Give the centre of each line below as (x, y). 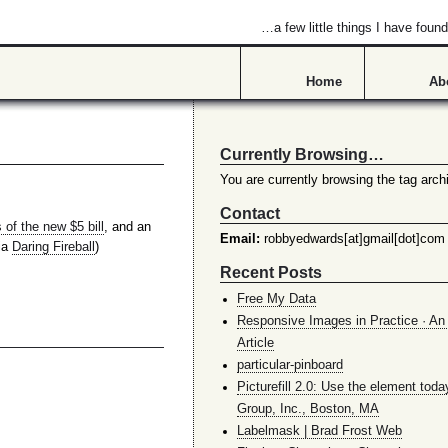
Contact (249, 212)
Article (255, 343)
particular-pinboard (289, 365)
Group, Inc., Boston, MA (307, 409)
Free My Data (276, 299)
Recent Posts (270, 271)
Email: (239, 239)
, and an (127, 227)
